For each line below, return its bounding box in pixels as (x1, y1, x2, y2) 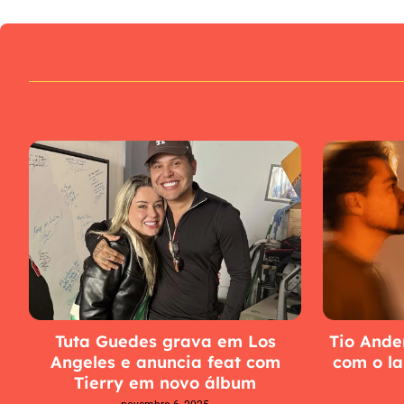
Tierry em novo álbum (74, 372, 256, 394)
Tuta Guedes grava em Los (54, 331, 276, 353)
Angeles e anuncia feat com (50, 352, 280, 373)
